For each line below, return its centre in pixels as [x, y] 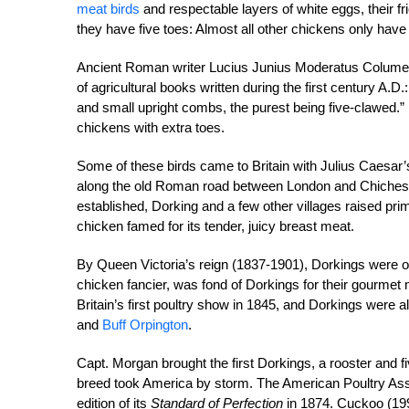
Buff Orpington [145, 325]
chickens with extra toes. [151, 127]
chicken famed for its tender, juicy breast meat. [215, 226]
